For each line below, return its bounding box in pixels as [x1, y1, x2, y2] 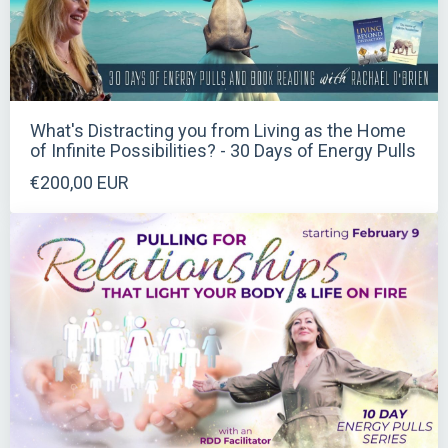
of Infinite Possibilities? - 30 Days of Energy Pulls [30, 139, 416, 161]
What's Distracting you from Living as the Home [30, 119, 406, 141]
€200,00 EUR [30, 171, 129, 193]
